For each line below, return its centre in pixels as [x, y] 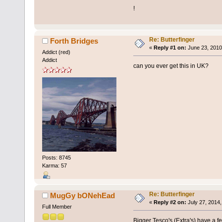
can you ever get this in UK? [171, 66]
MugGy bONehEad [83, 196]
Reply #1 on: [170, 48]
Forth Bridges [74, 41]
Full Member [57, 207]
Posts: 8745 [56, 157]
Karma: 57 [54, 165]
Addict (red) [56, 52]
